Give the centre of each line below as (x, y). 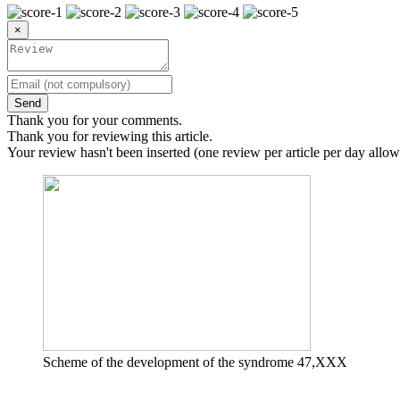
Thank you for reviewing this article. (110, 136)
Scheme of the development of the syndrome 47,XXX (195, 362)
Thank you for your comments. (95, 120)
